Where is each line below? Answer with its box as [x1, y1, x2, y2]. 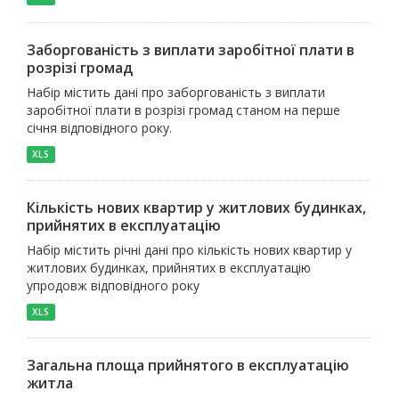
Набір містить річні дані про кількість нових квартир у [27, 241, 352, 259]
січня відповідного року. [27, 119, 172, 137]
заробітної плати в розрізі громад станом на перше [27, 102, 340, 119]
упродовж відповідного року [27, 277, 199, 295]
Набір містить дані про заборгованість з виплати [27, 84, 325, 102]
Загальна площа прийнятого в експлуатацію [27, 355, 349, 376]
